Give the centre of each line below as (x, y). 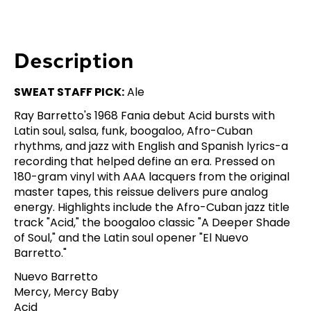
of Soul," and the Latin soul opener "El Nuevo (131, 237)
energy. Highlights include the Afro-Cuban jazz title (152, 207)
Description (74, 59)
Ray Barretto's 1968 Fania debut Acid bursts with (144, 115)
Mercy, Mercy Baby (66, 292)
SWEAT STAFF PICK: (69, 92)
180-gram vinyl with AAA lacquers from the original (152, 176)
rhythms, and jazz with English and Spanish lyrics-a (151, 146)
